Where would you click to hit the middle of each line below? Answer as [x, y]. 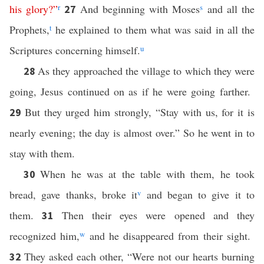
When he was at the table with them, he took [148, 174]
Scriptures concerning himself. [75, 50]
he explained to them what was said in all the [153, 29]
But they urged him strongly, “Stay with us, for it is [140, 112]
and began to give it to [198, 194]
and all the [229, 9]
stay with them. [42, 153]
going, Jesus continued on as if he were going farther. [132, 91]
